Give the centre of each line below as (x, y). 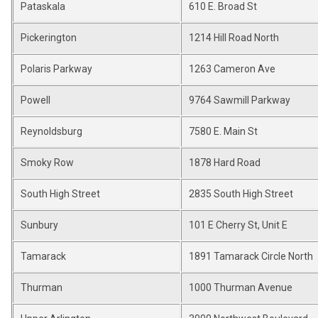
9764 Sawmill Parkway (240, 100)
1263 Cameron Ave (232, 69)
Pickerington (49, 38)
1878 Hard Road (225, 163)
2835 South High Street (241, 194)
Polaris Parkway (57, 69)
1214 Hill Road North (234, 38)
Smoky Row (47, 163)
